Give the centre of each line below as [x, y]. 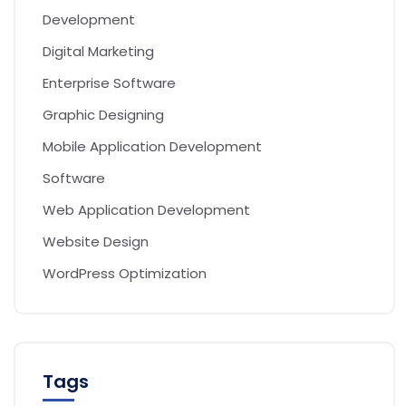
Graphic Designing [103, 114]
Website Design [96, 241]
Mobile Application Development [152, 146]
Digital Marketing [98, 51]
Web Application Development [146, 209]
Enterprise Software [109, 82]
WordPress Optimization [125, 273]
